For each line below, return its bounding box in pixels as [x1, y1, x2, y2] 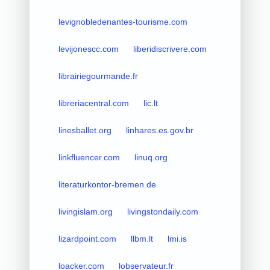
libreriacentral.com [58, 98, 129, 108]
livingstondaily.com [127, 206, 198, 216]
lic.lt [143, 98, 158, 108]
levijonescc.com [58, 43, 119, 54]
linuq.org [134, 152, 168, 162]
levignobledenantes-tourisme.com [58, 16, 187, 27]
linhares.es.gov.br [125, 125, 193, 135]
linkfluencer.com [58, 152, 120, 162]
